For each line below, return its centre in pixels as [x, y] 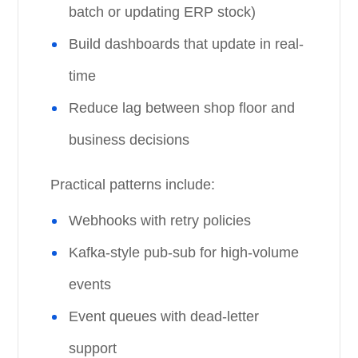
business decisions [129, 140]
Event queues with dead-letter [164, 316]
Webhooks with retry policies [160, 221]
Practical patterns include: [133, 185]
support [93, 348]
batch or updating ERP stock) [163, 12]
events [90, 284]
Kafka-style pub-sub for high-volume [184, 253]
